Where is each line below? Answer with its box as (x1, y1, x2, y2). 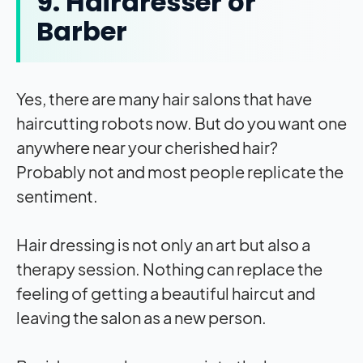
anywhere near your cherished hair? (16, 137, 278, 158)
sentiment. (16, 186, 100, 207)
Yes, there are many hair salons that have (16, 88, 312, 109)
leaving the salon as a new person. (16, 307, 269, 328)
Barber (36, 13, 127, 50)
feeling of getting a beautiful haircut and (16, 283, 315, 304)
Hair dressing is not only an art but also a (16, 234, 310, 255)
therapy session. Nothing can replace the (16, 258, 322, 280)
